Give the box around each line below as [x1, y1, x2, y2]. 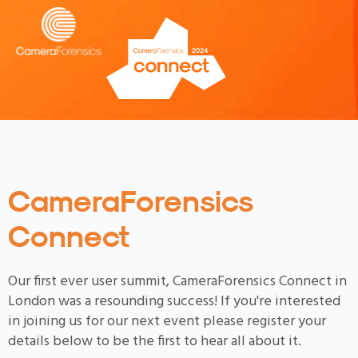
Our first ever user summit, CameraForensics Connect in [8, 270, 347, 294]
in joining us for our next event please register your [8, 310, 326, 334]
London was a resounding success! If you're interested [8, 290, 340, 314]
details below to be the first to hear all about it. [8, 330, 301, 354]
